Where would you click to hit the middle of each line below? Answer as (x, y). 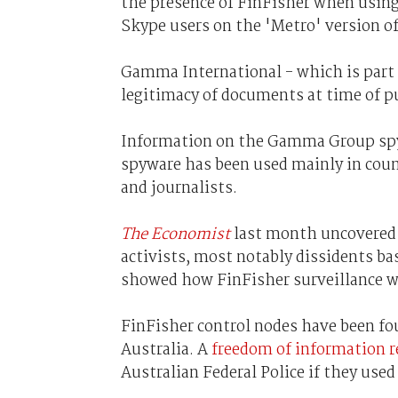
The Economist (175, 234)
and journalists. (179, 188)
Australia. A (166, 350)
